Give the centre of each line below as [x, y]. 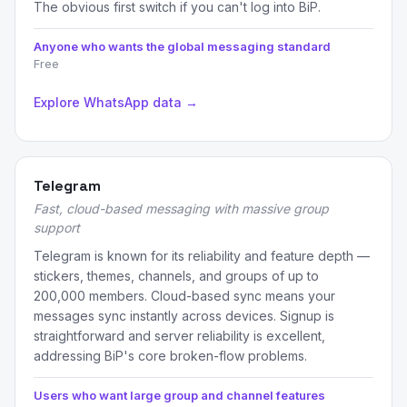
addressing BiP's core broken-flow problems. [170, 356]
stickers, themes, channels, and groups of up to [176, 276]
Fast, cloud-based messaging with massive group [181, 208]
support [57, 228]
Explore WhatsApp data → [116, 102]
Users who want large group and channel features [179, 395]
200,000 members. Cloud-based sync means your [184, 296]
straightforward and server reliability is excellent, [179, 336]
